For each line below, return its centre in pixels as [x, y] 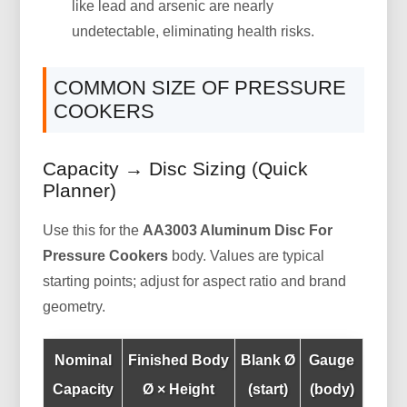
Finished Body [179, 360]
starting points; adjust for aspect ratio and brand [195, 281]
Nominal [83, 360]
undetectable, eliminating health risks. [194, 31]
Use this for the [93, 230]
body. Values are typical [247, 255]
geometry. [74, 306]
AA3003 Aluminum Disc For [238, 230]
